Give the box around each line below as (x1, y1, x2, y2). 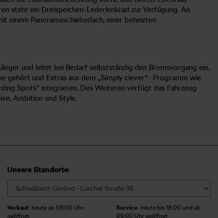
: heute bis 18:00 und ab (138, 204, 200, 211)
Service (116, 204, 138, 211)
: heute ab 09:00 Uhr (29, 204, 84, 211)
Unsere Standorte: (7, 165, 70, 174)
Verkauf (7, 204, 29, 211)
